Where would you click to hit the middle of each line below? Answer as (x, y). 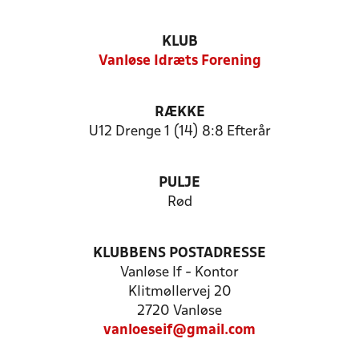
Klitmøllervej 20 (179, 292)
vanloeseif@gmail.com (179, 331)
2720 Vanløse (179, 311)
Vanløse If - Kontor (179, 273)
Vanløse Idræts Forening (179, 61)
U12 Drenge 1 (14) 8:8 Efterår (179, 132)
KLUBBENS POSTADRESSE (179, 254)
